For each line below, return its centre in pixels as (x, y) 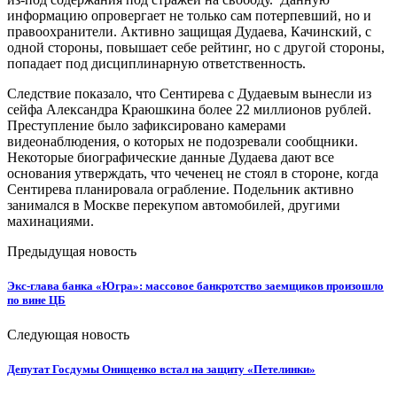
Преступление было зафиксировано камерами (147, 125)
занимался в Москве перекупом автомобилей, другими (174, 205)
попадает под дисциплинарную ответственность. (156, 63)
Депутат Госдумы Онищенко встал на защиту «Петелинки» (161, 370)
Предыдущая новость (72, 251)
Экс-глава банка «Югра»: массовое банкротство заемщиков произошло (195, 285)
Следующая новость (68, 335)
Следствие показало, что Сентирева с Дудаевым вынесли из (189, 93)
